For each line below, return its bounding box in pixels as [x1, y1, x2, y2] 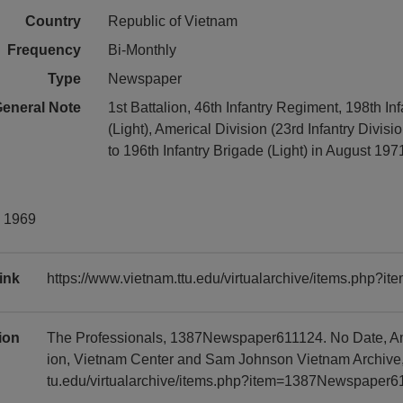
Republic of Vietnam [107, 13, 237, 29]
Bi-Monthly [107, 42, 176, 58]
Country [24, 13, 81, 29]
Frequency [6, 42, 81, 58]
